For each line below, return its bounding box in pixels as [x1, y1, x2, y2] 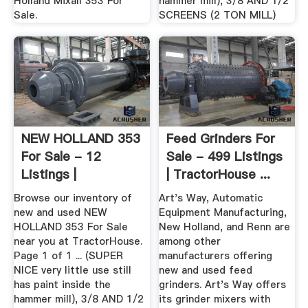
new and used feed [159, 263, 253, 278]
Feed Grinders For [166, 129, 276, 147]
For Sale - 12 [21, 147, 101, 165]
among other [159, 234, 221, 249]
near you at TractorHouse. [13, 234, 142, 249]
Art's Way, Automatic [159, 191, 263, 206]
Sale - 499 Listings [166, 147, 283, 165]
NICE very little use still [13, 263, 131, 278]
